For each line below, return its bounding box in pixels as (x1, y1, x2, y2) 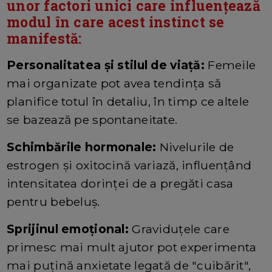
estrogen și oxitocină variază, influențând (7, 158, 252, 173)
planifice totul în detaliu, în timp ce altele (7, 94, 250, 109)
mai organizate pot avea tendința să (7, 76, 222, 91)
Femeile (205, 58, 256, 73)
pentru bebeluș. (7, 194, 100, 209)
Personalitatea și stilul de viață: (7, 58, 205, 73)
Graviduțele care (128, 222, 229, 237)
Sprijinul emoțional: (7, 222, 129, 237)
